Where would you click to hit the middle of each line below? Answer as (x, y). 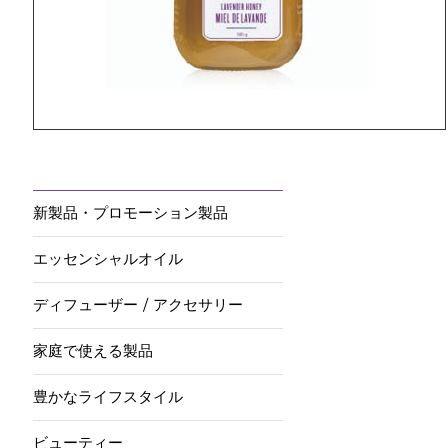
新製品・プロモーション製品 (130, 213)
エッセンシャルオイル (107, 259)
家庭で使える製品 (92, 351)
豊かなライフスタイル (107, 397)
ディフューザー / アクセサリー (137, 305)
